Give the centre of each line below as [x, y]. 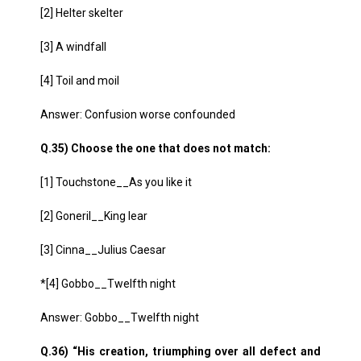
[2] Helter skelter [82, 13]
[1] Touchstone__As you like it [116, 182]
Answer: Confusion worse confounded [138, 114]
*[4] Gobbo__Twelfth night [108, 284]
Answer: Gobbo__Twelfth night [120, 317]
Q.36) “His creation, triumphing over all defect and [180, 351]
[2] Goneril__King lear [94, 216]
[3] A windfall [73, 47]
